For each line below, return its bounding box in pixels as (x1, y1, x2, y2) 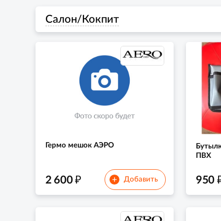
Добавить (123, 176, 158, 184)
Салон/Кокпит (45, 14, 119, 25)
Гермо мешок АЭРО (45, 142, 114, 149)
